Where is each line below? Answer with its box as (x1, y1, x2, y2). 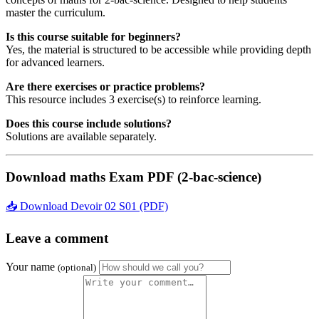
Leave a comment (6, 231, 108, 246)
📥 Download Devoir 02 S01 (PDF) (6, 200, 168, 213)
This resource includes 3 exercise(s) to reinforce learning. (6, 93, 261, 105)
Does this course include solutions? (6, 117, 172, 130)
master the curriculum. (6, 6, 105, 19)
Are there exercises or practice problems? (6, 80, 205, 93)
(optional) (58, 261, 96, 273)
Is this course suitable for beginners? (6, 31, 181, 43)
